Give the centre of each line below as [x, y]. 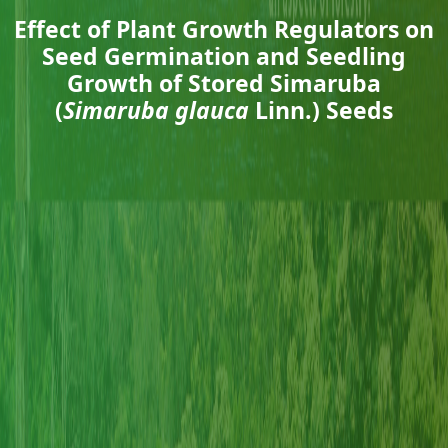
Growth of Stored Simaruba [224, 83]
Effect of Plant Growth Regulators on [224, 29]
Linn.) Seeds [321, 110]
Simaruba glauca [156, 110]
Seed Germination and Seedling [224, 56]
